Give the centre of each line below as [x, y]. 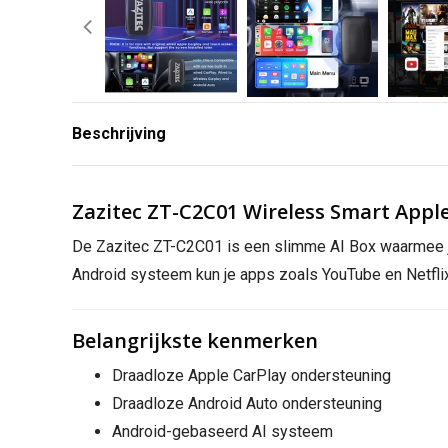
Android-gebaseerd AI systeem [222, 431]
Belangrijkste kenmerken [195, 340]
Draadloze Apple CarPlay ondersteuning [251, 375]
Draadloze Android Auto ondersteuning [247, 403]
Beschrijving [119, 133]
